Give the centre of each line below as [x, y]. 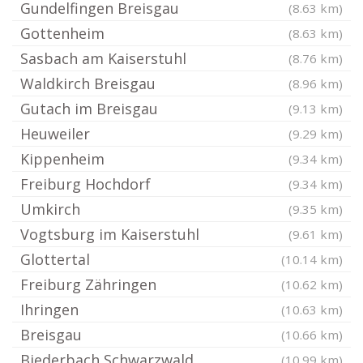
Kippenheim [62, 159]
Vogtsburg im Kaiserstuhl [110, 235]
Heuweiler [55, 134]
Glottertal [55, 260]
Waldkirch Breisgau [88, 84]
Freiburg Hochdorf [85, 184]
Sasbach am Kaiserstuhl [103, 59]
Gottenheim [62, 34]
